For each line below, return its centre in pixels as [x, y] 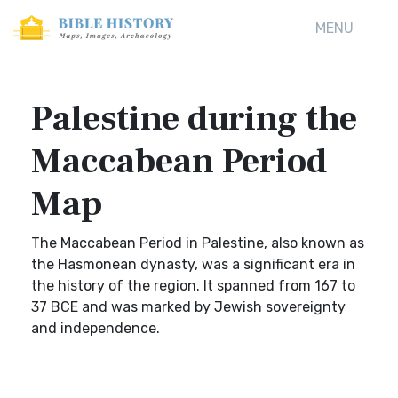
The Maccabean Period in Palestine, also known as [198, 243]
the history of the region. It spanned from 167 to [193, 286]
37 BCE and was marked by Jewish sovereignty [188, 307]
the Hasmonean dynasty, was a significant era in [193, 264]
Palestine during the [194, 119]
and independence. [96, 328]
